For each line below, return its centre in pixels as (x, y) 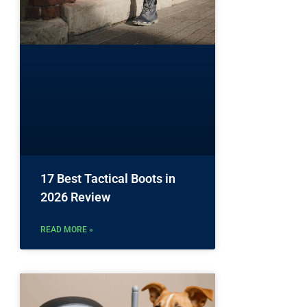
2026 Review (75, 197)
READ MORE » (67, 230)
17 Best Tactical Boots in (108, 179)
